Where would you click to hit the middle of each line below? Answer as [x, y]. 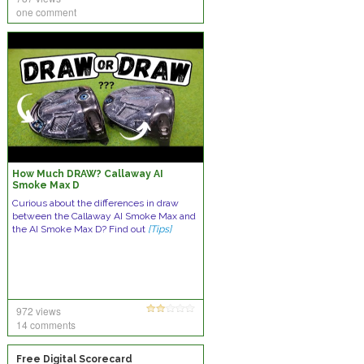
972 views [38, 311]
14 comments [45, 325]
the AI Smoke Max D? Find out [80, 229]
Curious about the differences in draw [95, 203]
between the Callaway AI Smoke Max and [104, 216]
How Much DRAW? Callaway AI [87, 174]
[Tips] [159, 229]
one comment [46, 12]
